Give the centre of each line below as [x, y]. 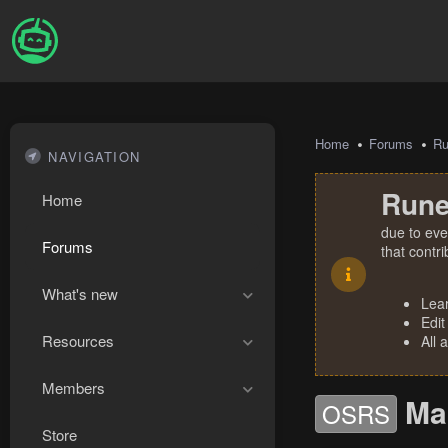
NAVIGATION [94, 156]
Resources [78, 340]
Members [73, 387]
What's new [80, 293]
